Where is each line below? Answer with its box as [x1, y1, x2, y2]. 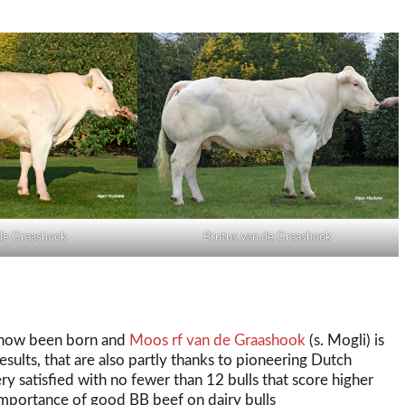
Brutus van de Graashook [203, 231, 333, 244]
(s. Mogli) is [306, 332, 384, 348]
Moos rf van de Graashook [129, 332, 306, 348]
